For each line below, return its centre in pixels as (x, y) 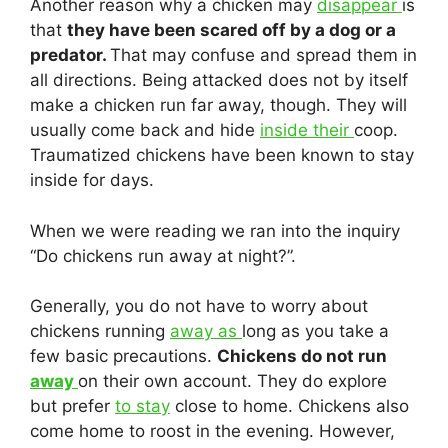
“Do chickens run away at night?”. (163, 255)
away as (206, 331)
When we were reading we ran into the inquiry (215, 230)
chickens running (100, 331)
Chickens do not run (302, 356)
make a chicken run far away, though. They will (218, 105)
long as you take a (315, 331)
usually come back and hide (145, 130)
